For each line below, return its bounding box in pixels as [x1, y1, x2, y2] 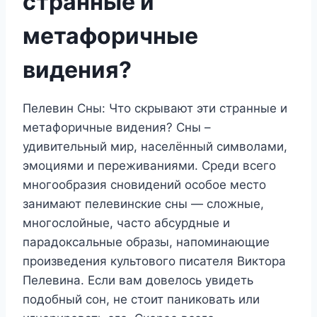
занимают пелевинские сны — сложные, [23, 196, 264, 211]
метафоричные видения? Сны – [23, 120, 211, 134]
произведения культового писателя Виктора [23, 253, 286, 268]
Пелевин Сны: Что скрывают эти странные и [23, 100, 287, 115]
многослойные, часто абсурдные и [23, 215, 230, 230]
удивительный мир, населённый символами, [23, 139, 287, 154]
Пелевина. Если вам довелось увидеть [23, 272, 253, 287]
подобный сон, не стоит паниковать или [23, 292, 260, 306]
